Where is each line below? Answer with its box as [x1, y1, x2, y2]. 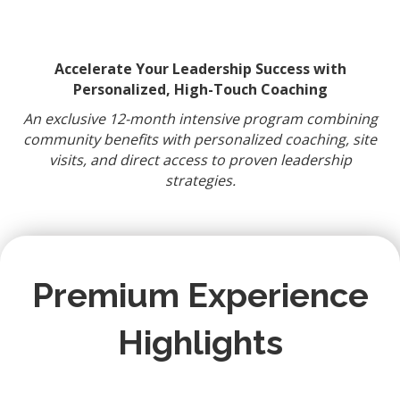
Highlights [117, 322, 283, 363]
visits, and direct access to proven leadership [48, 150, 352, 171]
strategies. [164, 171, 236, 191]
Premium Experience [31, 275, 369, 316]
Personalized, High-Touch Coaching [72, 79, 328, 100]
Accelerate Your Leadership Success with [54, 59, 346, 79]
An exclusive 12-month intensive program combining [22, 109, 378, 129]
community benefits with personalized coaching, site [23, 129, 377, 150]
